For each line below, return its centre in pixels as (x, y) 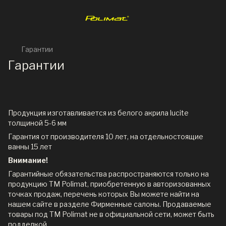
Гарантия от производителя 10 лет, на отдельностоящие (106, 136)
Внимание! (28, 160)
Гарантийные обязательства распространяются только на (108, 174)
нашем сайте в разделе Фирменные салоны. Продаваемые (110, 204)
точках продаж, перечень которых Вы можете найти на (104, 194)
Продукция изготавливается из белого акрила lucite (98, 113)
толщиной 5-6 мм (37, 123)
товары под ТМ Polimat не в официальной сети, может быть (111, 214)
